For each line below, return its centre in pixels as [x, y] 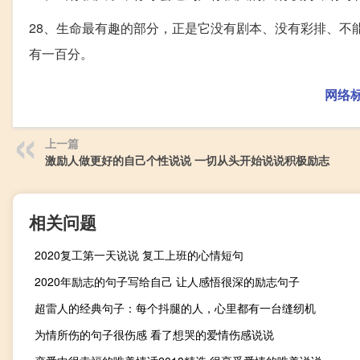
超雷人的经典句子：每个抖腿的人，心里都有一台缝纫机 [175, 307]
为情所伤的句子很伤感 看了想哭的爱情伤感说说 [154, 334]
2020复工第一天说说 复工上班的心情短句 [139, 254]
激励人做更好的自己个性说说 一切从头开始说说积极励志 [187, 160]
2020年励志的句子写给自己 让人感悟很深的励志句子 [167, 281]
